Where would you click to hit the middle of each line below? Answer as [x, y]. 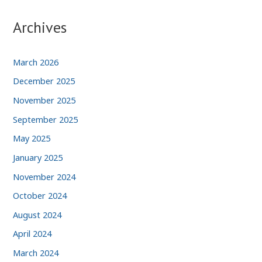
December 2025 [44, 81]
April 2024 [32, 234]
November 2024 [44, 176]
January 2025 [38, 157]
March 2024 [36, 253]
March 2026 [36, 62]
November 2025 [44, 100]
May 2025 [32, 138]
